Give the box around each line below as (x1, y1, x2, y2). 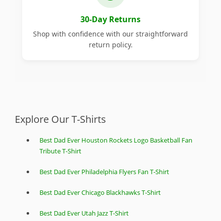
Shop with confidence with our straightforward (33, 29, 188, 39)
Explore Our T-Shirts (15, 112, 106, 126)
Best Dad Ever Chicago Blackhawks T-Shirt (39, 188, 161, 197)
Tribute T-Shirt (39, 147, 81, 156)
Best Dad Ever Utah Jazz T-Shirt (39, 209, 129, 218)
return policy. (88, 40, 133, 50)
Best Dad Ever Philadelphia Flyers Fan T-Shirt (39, 167, 169, 177)
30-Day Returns (80, 14, 141, 25)
